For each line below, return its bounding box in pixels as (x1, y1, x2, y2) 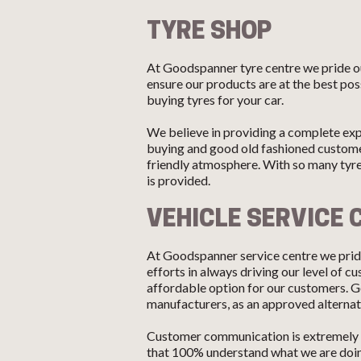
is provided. (147, 172, 210, 188)
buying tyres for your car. (147, 92, 284, 107)
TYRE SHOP (147, 15, 272, 44)
